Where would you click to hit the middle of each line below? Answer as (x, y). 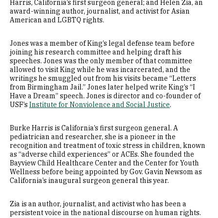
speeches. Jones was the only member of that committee (101, 61)
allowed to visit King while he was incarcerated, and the (100, 70)
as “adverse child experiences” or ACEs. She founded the (102, 154)
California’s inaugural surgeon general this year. (89, 181)
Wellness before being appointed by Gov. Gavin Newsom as (106, 172)
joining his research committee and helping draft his (96, 52)
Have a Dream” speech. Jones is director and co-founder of (105, 96)
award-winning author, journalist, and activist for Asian (100, 11)
